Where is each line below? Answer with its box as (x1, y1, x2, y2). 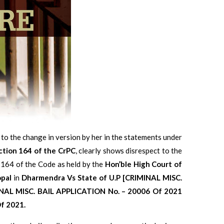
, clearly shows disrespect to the (75, 145, 182, 155)
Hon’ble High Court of (105, 159, 182, 168)
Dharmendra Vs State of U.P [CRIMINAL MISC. (21, 172, 182, 182)
